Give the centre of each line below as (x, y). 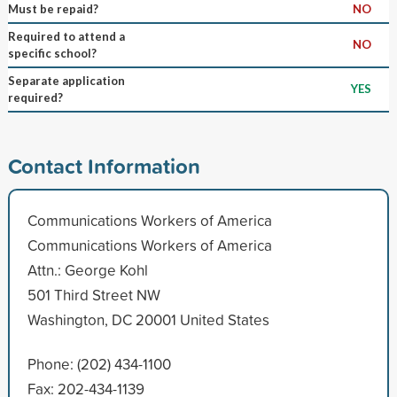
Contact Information (104, 165)
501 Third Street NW (93, 294)
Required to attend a (66, 36)
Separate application (66, 80)
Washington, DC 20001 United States (148, 319)
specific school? (52, 53)
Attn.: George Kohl (87, 269)
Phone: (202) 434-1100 (99, 363)
